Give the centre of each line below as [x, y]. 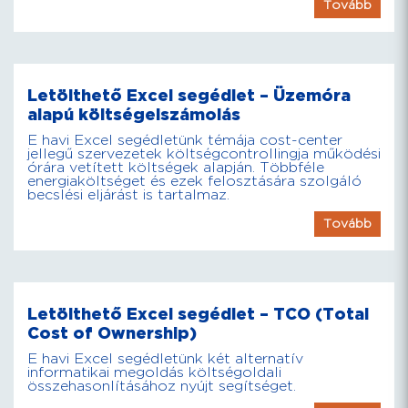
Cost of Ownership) [112, 334]
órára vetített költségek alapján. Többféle [176, 168]
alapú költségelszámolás [134, 115]
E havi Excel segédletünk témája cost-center [185, 141]
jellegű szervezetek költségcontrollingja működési [204, 154]
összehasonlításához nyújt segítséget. [162, 387]
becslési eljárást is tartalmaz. [128, 195]
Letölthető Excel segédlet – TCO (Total [198, 315]
